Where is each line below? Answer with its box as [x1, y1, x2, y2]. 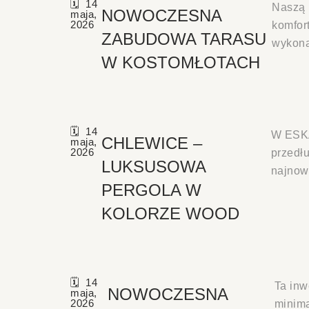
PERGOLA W [101, 180, 201, 199]
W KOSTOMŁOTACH [101, 52, 261, 72]
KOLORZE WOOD [101, 203, 239, 223]
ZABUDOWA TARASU [101, 29, 267, 48]
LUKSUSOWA [101, 157, 206, 176]
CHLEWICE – [101, 133, 202, 152]
